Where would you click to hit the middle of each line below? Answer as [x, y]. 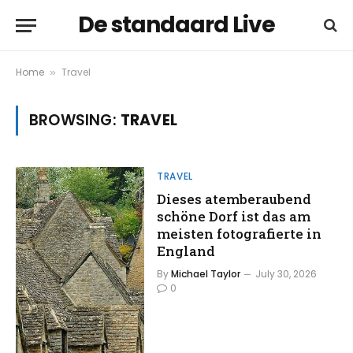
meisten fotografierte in [240, 234]
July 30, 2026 [286, 274]
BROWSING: [75, 120]
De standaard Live [176, 25]
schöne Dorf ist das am [234, 216]
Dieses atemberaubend [234, 199]
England [186, 251]
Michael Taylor [206, 274]
